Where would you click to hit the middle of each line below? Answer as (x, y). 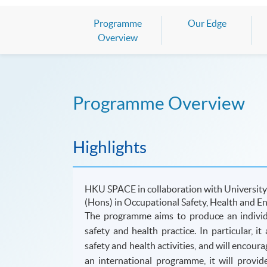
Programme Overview (159, 103)
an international (120, 260)
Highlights (110, 147)
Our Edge (207, 23)
